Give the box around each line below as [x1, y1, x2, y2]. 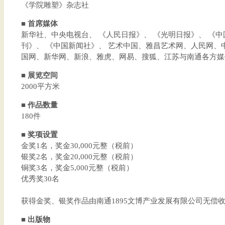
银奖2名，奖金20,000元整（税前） [21, 153, 138, 161]
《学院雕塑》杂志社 [21, 1, 89, 9]
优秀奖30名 [21, 175, 59, 183]
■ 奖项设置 [21, 131, 58, 139]
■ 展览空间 [21, 71, 58, 79]
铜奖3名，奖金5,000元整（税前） [21, 164, 134, 172]
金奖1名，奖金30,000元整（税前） [21, 142, 138, 150]
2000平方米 [21, 82, 60, 90]
